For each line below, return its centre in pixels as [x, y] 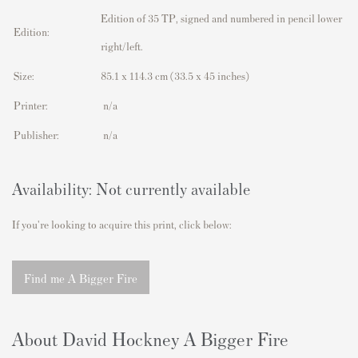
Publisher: [36, 135]
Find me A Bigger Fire [81, 278]
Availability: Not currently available [131, 189]
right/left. [122, 46]
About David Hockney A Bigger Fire [150, 339]
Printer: [31, 105]
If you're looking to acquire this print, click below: [122, 225]
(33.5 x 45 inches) [209, 76]
